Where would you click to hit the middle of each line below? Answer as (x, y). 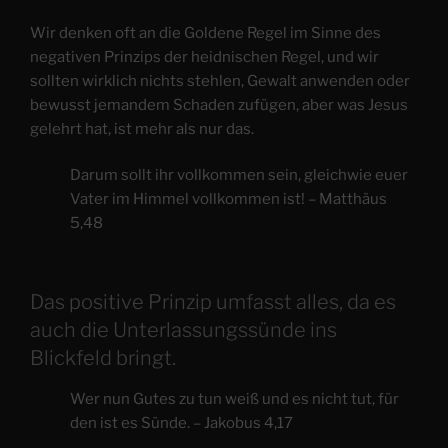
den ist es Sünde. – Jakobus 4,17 (181, 422)
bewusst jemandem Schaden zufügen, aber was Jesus (219, 104)
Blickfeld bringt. (103, 357)
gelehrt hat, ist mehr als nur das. (142, 128)
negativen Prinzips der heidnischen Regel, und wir (204, 56)
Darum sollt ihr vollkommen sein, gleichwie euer (239, 175)
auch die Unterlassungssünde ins (183, 329)
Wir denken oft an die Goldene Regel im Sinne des (205, 32)
